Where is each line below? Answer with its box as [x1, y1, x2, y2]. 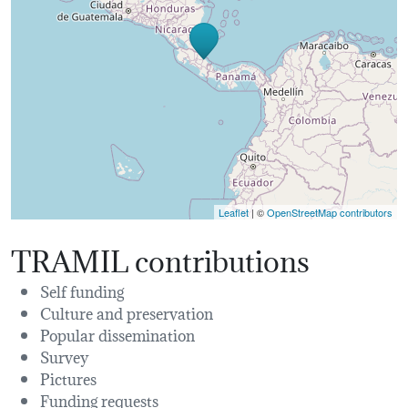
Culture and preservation [40, 300, 213, 325]
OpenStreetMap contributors [267, 205, 393, 220]
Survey [40, 343, 88, 369]
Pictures [40, 365, 97, 391]
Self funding [40, 278, 124, 303]
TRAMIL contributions [11, 236, 310, 281]
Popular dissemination [40, 321, 195, 347]
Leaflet [219, 205, 249, 220]
